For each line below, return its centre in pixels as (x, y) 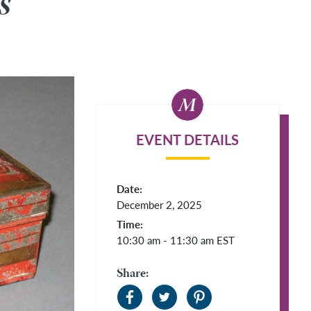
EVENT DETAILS (187, 140)
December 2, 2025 (159, 204)
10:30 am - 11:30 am (167, 240)
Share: (133, 274)
